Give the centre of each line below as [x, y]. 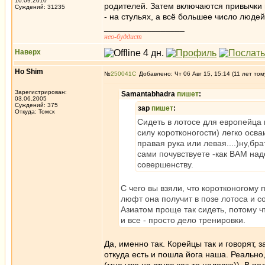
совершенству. [165, 164]
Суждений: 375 [36, 105]
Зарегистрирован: [41, 92]
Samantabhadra [149, 94]
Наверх [28, 52]
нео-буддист [123, 37]
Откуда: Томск [35, 112]
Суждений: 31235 [40, 7]
